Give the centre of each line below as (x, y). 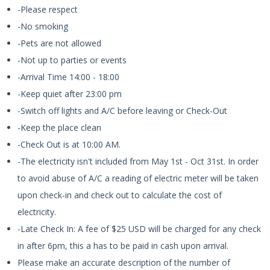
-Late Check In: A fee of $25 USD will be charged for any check (139, 228)
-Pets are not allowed (59, 43)
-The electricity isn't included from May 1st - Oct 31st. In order (138, 161)
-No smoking (43, 26)
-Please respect (48, 9)
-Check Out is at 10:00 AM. (69, 144)
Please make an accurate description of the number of (124, 262)
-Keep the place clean (59, 127)
